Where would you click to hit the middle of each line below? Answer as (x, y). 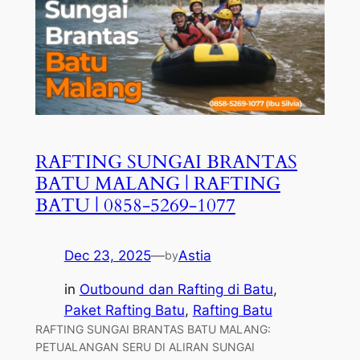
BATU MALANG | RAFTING (157, 183)
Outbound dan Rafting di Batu (176, 290)
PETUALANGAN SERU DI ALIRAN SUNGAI (145, 347)
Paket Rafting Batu (124, 311)
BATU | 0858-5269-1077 (135, 205)
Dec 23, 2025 (107, 255)
